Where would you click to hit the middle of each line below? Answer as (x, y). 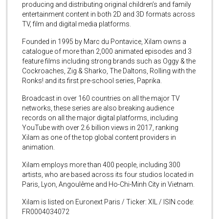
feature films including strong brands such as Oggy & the (109, 61)
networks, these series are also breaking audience (98, 108)
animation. (38, 147)
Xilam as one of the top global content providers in (99, 137)
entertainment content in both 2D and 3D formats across (109, 14)
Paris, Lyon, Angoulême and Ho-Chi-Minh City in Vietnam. (108, 184)
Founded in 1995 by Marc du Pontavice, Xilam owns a (104, 41)
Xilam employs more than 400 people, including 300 (101, 164)
